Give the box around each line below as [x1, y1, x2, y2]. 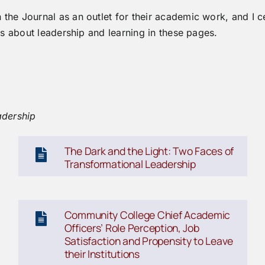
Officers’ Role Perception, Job [64, 220, 199, 235]
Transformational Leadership [64, 156, 196, 171]
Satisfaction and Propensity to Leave [64, 233, 234, 248]
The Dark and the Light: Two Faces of [64, 143, 234, 158]
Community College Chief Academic [64, 207, 231, 222]
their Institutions [64, 246, 140, 261]
